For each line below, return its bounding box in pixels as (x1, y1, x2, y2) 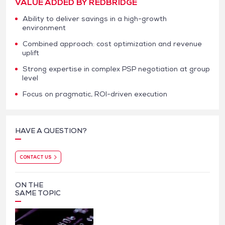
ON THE (15, 180, 43, 190)
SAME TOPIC (15, 188, 61, 198)
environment (22, 23, 66, 32)
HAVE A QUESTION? (15, 126, 87, 135)
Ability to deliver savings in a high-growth (23, 14, 167, 23)
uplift (22, 48, 39, 57)
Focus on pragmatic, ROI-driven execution (23, 89, 167, 98)
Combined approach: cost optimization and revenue (23, 39, 202, 48)
